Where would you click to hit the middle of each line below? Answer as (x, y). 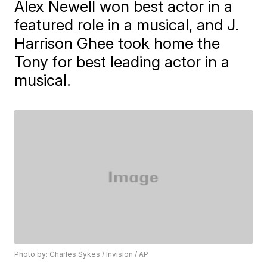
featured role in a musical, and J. (127, 25)
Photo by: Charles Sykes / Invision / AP (82, 254)
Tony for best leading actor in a (122, 62)
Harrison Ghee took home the (117, 43)
